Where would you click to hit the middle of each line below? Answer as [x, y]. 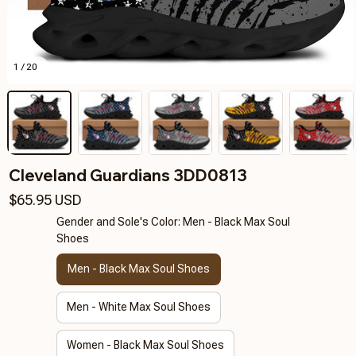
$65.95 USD [45, 199]
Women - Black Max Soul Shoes [145, 345]
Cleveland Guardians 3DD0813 [128, 175]
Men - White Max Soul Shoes [138, 307]
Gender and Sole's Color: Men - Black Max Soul [173, 221]
